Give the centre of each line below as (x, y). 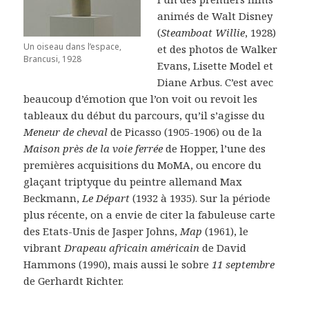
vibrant (44, 247)
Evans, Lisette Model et (216, 65)
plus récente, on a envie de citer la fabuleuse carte (150, 214)
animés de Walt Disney (215, 16)
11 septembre (243, 264)
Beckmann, (53, 198)
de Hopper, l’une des (215, 148)
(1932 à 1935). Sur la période (200, 198)
